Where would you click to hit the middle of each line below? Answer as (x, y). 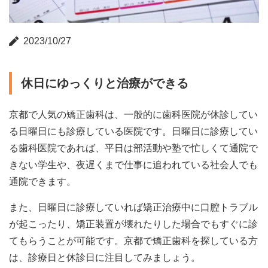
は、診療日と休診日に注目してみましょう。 (105, 257)
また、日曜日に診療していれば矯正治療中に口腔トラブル (133, 207)
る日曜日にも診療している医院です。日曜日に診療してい (133, 131)
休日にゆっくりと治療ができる (105, 83)
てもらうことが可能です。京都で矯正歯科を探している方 (133, 240)
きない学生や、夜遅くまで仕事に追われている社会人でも (133, 165)
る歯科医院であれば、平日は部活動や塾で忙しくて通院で (133, 148)
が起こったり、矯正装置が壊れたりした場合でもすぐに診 (133, 224)
